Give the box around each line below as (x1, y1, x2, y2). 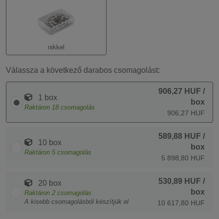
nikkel (47, 44, 65, 51)
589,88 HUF (158, 132, 201, 140)
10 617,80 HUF (157, 199, 205, 207)
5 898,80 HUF (161, 154, 205, 162)
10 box (36, 138, 62, 147)
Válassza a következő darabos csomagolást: (6, 66, 160, 74)
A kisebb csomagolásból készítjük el (24, 198, 129, 205)
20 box (36, 179, 62, 187)
